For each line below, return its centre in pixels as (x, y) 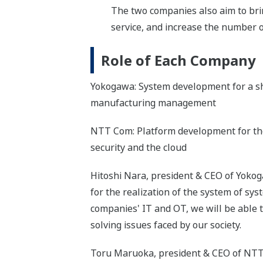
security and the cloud (138, 147)
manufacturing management (153, 102)
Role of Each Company (178, 60)
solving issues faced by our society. (166, 225)
